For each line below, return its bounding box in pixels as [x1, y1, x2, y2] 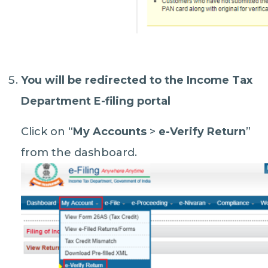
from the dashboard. [21, 145, 138, 159]
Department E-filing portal [21, 94, 171, 108]
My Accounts [73, 124, 147, 138]
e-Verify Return [159, 124, 246, 138]
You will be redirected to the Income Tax [21, 73, 253, 87]
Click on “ [21, 124, 74, 138]
